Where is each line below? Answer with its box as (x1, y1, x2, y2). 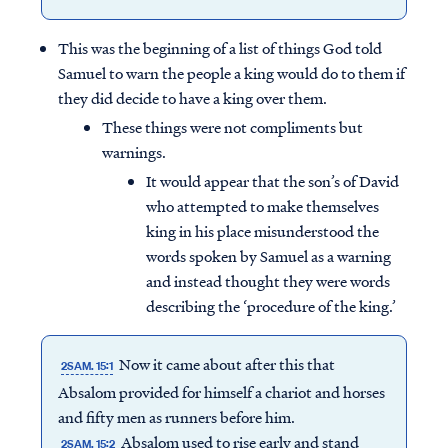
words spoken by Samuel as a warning (146, 245, 391, 268)
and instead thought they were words (146, 270, 390, 293)
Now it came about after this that (116, 353, 336, 376)
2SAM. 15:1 (60, 358, 113, 375)
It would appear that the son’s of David (146, 170, 399, 193)
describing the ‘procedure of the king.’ (146, 295, 396, 318)
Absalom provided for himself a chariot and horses (57, 381, 385, 404)
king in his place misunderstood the (146, 220, 379, 243)
